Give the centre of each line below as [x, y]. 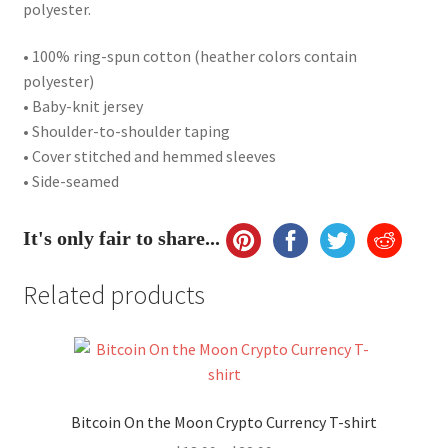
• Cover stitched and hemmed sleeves [149, 156]
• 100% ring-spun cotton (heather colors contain [189, 56]
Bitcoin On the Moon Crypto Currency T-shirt [224, 421]
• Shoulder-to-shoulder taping [126, 131]
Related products [113, 295]
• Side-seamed [70, 181]
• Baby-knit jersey [82, 106]
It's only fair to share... [121, 238]
